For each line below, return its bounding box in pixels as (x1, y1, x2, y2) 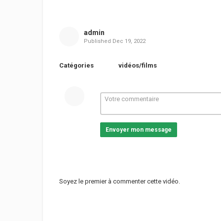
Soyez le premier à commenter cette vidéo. (59, 178, 180, 185)
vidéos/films (118, 62, 157, 69)
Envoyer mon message (105, 126, 172, 133)
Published (83, 38, 112, 44)
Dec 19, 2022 (112, 38, 146, 44)
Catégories (59, 62, 94, 69)
